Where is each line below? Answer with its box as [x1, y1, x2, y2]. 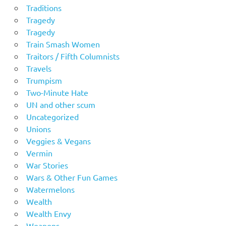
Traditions [26, 2, 62, 13]
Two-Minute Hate [26, 87, 88, 97]
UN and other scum [26, 99, 95, 109]
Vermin [26, 147, 52, 158]
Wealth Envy [26, 208, 71, 218]
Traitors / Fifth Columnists [26, 50, 120, 61]
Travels [26, 63, 51, 73]
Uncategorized [26, 111, 79, 122]
